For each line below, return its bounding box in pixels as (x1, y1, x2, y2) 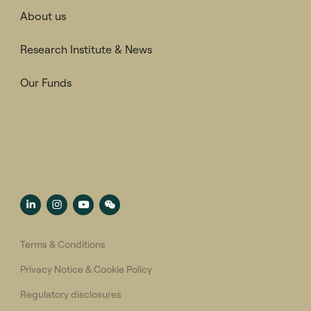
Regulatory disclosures (20, 288, 121, 301)
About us (20, 9, 66, 24)
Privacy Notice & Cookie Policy (20, 263, 152, 276)
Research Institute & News (20, 42, 152, 57)
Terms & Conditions (20, 238, 106, 251)
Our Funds (20, 76, 72, 90)
